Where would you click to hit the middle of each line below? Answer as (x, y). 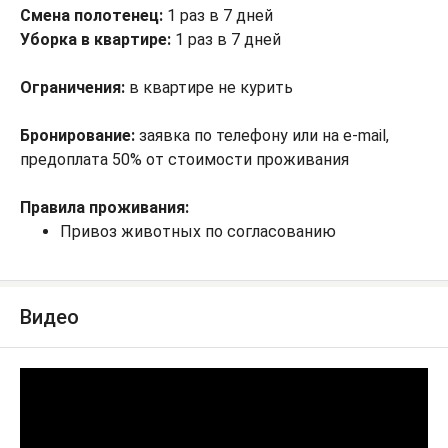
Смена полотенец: (91, 15)
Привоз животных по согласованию (198, 231)
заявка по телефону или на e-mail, (264, 135)
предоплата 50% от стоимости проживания (184, 159)
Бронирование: (79, 135)
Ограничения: (72, 87)
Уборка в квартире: (95, 39)
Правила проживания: (104, 207)
